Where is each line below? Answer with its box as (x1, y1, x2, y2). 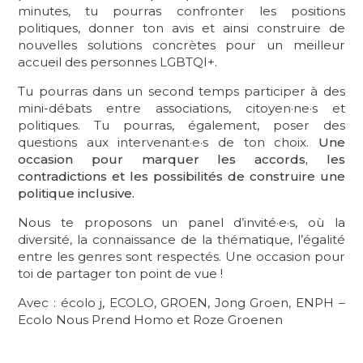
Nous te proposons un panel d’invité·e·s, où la (18, 214, 345, 230)
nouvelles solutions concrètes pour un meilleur (18, 36, 345, 53)
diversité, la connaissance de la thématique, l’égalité (18, 231, 345, 247)
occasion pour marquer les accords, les (18, 151, 345, 167)
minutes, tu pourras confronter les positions (18, 2, 345, 19)
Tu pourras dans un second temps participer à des (18, 83, 345, 99)
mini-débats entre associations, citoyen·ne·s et (18, 100, 345, 116)
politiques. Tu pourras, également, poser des (18, 117, 345, 133)
